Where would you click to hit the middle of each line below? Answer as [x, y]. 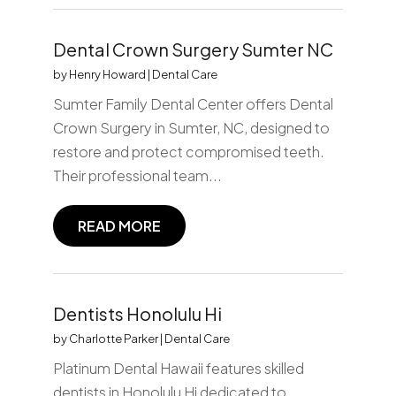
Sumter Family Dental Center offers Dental [193, 103]
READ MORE [119, 225]
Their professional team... [137, 175]
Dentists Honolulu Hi [137, 313]
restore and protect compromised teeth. [188, 151]
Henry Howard [107, 74]
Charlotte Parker [113, 338]
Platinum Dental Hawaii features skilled [178, 368]
